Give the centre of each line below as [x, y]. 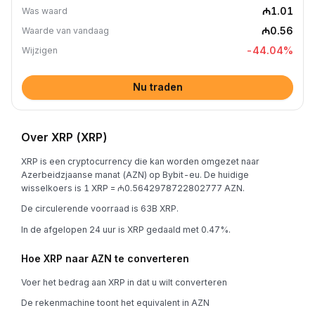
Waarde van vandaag [65, 31]
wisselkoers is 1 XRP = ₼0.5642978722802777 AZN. [133, 188]
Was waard [45, 11]
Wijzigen [40, 50]
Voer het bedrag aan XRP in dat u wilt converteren [124, 282]
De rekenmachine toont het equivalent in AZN [115, 303]
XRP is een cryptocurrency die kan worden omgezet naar [140, 161]
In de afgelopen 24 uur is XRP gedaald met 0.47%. [126, 229]
